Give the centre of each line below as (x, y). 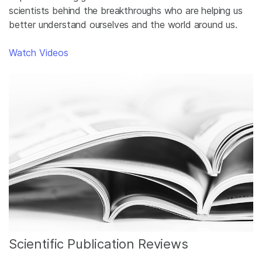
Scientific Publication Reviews (99, 244)
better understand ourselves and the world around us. (123, 25)
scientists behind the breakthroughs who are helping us (126, 11)
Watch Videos (39, 53)
